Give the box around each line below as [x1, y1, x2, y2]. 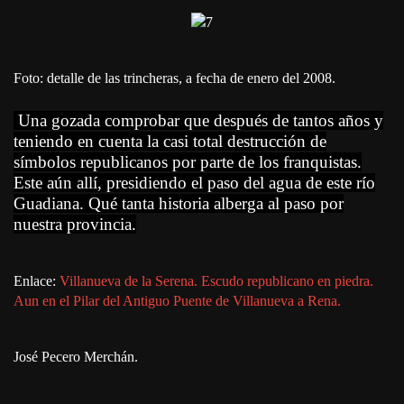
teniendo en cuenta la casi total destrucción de [14, 132, 326, 151]
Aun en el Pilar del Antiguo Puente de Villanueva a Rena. [14, 293, 341, 309]
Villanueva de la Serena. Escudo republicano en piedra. [60, 273, 373, 289]
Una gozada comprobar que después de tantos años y [14, 111, 383, 131]
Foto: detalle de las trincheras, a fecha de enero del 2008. [14, 70, 335, 87]
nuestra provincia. [14, 215, 136, 234]
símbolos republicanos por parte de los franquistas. [14, 152, 362, 172]
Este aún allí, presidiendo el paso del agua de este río [14, 173, 375, 193]
